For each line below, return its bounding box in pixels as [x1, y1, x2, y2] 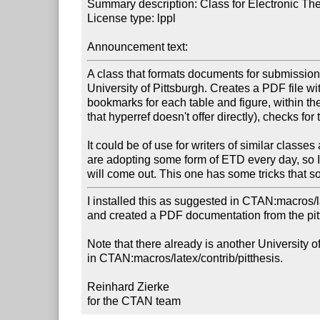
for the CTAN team [87, 294, 181, 307]
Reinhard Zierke [87, 280, 170, 293]
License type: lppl [87, 11, 176, 24]
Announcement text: [87, 40, 189, 53]
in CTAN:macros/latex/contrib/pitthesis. [87, 251, 284, 264]
